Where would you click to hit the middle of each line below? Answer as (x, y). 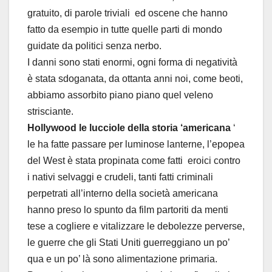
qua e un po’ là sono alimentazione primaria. (122, 259)
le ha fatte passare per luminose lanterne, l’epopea (136, 144)
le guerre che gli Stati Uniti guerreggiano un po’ (128, 243)
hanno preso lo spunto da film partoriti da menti (128, 210)
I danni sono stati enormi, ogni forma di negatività (132, 63)
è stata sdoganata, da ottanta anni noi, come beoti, (135, 79)
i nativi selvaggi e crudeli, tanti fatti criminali (120, 177)
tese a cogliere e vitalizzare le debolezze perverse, (136, 226)
